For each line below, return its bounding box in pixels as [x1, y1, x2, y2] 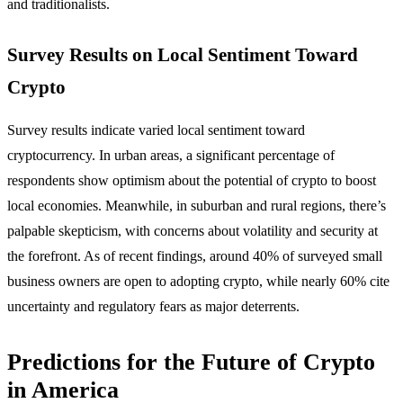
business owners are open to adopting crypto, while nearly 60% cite [7, 273, 390, 290]
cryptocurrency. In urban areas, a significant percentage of [7, 148, 335, 164]
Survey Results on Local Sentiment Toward [7, 44, 358, 66]
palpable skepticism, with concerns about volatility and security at [7, 223, 378, 239]
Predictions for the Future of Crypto [7, 349, 375, 376]
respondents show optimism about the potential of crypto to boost [7, 173, 376, 189]
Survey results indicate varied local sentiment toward [7, 122, 305, 139]
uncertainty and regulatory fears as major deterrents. [7, 299, 300, 315]
